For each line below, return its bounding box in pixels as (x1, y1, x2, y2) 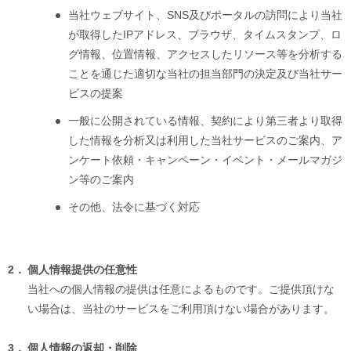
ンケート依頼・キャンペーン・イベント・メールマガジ (67, 154, 342, 167)
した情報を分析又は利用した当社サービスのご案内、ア (67, 134, 342, 147)
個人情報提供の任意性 (27, 263, 137, 277)
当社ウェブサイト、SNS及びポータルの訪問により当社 (67, 9, 342, 22)
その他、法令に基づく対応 (67, 201, 200, 214)
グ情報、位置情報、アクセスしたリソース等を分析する (67, 48, 342, 61)
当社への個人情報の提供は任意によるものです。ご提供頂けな (27, 283, 335, 296)
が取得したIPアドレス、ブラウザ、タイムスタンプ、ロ (67, 28, 342, 42)
